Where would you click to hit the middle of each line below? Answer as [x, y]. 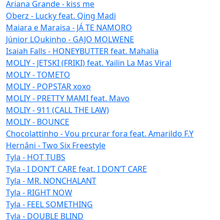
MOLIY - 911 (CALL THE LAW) [57, 110]
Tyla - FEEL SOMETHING [49, 205]
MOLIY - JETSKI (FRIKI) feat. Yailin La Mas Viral [89, 63]
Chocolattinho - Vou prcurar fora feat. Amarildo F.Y [100, 134]
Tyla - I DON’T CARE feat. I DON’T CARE [76, 169]
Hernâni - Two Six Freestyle [56, 146]
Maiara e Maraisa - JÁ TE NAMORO [69, 28]
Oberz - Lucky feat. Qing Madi [61, 16]
